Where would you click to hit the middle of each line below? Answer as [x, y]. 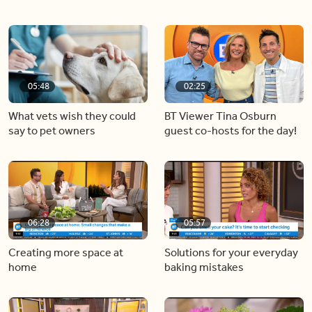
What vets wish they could [72, 116]
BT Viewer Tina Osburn [220, 116]
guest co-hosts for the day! [231, 131]
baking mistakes [204, 267]
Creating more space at [66, 252]
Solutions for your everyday [231, 252]
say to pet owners [52, 131]
